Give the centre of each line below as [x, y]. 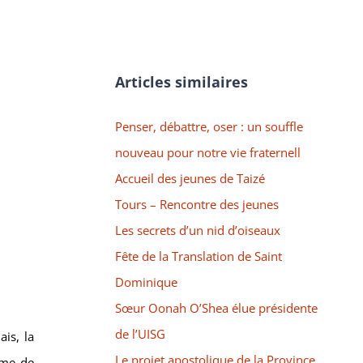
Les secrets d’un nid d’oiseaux [197, 230]
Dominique [146, 282]
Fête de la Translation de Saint [198, 256]
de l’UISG [140, 333]
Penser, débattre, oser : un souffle [209, 126]
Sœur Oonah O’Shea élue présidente [216, 307]
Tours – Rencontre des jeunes [196, 204]
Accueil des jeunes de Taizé [190, 178]
